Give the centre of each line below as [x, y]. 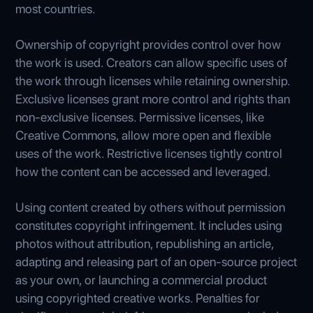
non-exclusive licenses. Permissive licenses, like [140, 117]
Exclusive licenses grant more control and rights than [153, 99]
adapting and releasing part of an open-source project [156, 261]
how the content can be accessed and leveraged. [144, 171]
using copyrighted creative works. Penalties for [138, 298]
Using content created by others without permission [151, 207]
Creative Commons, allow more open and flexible [144, 135]
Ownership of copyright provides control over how [148, 44]
